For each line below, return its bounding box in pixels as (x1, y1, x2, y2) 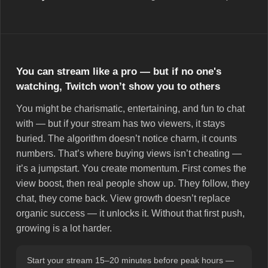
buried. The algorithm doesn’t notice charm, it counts (16, 133, 237, 144)
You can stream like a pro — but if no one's (16, 66, 221, 78)
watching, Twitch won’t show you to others (16, 81, 220, 93)
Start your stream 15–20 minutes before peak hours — (27, 255, 234, 266)
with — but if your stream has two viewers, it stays (16, 118, 225, 129)
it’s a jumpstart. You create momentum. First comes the (16, 163, 246, 174)
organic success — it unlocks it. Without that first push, (16, 208, 245, 219)
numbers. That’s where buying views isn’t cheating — (16, 148, 242, 159)
